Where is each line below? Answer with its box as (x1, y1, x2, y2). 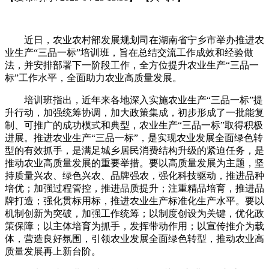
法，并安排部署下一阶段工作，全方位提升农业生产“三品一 (5, 59, 259, 70)
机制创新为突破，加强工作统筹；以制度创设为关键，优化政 (5, 208, 264, 219)
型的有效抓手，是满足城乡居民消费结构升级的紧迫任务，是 (5, 145, 264, 156)
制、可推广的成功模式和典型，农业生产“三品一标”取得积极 (5, 119, 263, 130)
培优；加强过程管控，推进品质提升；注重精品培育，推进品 (5, 183, 264, 193)
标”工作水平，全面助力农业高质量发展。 (5, 72, 182, 83)
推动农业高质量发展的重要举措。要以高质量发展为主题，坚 (5, 157, 264, 168)
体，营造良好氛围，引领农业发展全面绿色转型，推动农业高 (5, 233, 264, 244)
